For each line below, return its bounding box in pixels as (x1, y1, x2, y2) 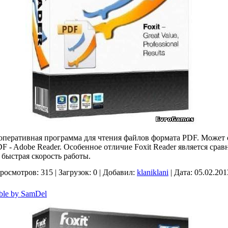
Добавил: (103, 168, 135, 177)
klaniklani (137, 168, 168, 177)
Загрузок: (59, 168, 91, 177)
